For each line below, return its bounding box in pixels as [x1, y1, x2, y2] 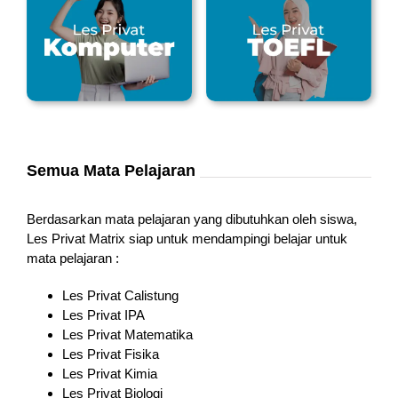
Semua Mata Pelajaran [26, 161, 195, 179]
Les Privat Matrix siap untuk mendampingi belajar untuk [26, 230, 347, 246]
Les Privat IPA [61, 306, 145, 322]
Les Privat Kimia [61, 365, 157, 381]
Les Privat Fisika [61, 346, 159, 362]
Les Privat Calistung [61, 287, 179, 303]
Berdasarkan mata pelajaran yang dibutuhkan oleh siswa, [26, 211, 357, 227]
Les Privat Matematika [61, 326, 193, 342]
